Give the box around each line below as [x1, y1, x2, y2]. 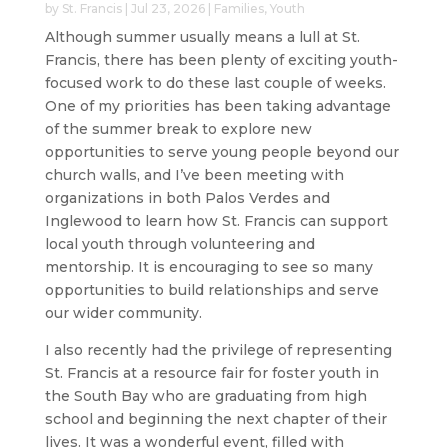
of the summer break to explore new [44, 119, 312, 138]
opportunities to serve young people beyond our [44, 142, 399, 161]
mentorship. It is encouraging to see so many [44, 257, 373, 276]
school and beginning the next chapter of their [44, 409, 387, 428]
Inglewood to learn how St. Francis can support [44, 211, 388, 230]
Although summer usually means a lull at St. [44, 27, 360, 46]
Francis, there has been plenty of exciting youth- [44, 50, 398, 69]
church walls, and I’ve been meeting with [44, 165, 344, 184]
